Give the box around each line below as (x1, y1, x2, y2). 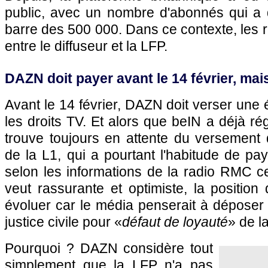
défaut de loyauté (122, 214, 228, 230)
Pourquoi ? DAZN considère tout (5, 240, 213, 256)
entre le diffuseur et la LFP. (5, 38, 167, 54)
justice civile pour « (5, 214, 122, 230)
